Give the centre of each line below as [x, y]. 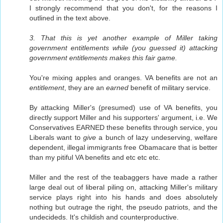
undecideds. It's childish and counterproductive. [104, 217]
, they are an [85, 87]
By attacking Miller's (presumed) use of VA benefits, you [123, 107]
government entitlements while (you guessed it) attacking [123, 48]
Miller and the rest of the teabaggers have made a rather [123, 177]
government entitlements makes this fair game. [103, 57]
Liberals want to [56, 137]
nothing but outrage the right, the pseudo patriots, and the [123, 207]
